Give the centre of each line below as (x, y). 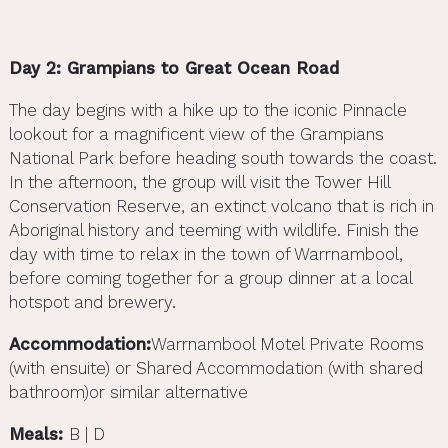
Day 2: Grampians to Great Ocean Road (173, 68)
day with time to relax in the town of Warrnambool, (205, 254)
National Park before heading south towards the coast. (222, 158)
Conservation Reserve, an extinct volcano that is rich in (221, 206)
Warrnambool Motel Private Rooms (287, 344)
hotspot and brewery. (92, 302)
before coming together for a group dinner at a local (210, 278)
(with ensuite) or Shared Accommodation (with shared (215, 368)
